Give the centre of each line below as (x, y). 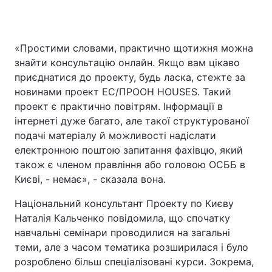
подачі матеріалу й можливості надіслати (115, 135)
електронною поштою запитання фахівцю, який (129, 150)
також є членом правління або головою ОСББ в (130, 165)
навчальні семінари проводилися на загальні (122, 233)
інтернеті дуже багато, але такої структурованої (132, 121)
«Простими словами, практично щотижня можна (134, 48)
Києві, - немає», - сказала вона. (90, 179)
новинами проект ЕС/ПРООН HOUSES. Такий (123, 92)
